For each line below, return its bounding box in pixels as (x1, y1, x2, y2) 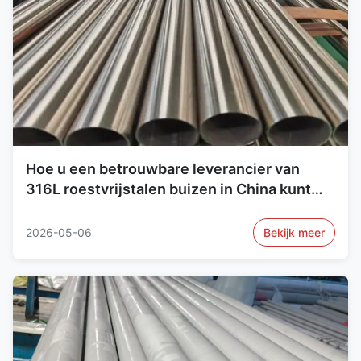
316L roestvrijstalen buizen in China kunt (26, 180, 311, 198)
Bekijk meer (263, 226, 325, 240)
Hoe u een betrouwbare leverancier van (26, 160, 300, 178)
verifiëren (26, 201, 94, 218)
